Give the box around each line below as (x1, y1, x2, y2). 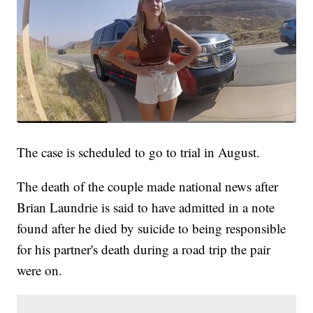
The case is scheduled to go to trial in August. (17, 143, 261, 161)
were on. (17, 261, 63, 279)
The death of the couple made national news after (17, 177, 279, 196)
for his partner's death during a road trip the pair (17, 240, 271, 259)
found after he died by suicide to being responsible (17, 219, 286, 238)
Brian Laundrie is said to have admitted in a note (17, 198, 275, 217)
